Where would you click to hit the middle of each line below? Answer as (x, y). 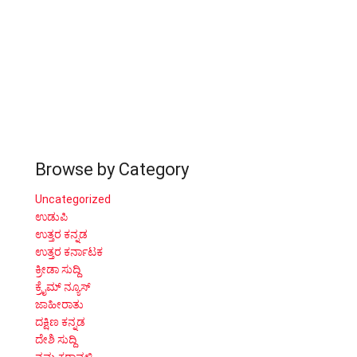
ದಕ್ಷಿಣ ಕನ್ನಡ (60, 322)
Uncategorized (73, 200)
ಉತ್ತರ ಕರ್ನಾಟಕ (69, 252)
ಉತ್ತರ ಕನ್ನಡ (61, 235)
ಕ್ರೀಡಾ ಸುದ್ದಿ (58, 270)
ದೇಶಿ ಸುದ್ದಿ (56, 340)
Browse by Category (112, 170)
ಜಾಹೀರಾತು (59, 305)
